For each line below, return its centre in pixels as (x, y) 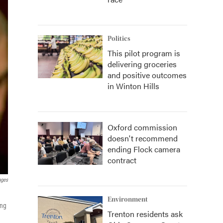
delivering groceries (142, 64)
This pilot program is (144, 53)
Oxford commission (142, 127)
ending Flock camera (144, 149)
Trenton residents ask (145, 214)
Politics (119, 39)
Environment (128, 200)
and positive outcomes (147, 75)
